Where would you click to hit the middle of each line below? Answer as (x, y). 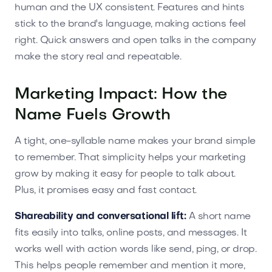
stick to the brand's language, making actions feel (130, 24)
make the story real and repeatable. (98, 57)
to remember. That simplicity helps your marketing (130, 158)
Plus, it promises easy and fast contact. (106, 190)
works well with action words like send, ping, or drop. (136, 249)
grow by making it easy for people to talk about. (125, 174)
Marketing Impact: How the (121, 95)
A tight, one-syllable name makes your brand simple (135, 141)
